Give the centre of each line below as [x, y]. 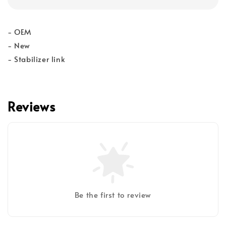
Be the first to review [113, 195]
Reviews [32, 106]
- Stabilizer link [37, 59]
